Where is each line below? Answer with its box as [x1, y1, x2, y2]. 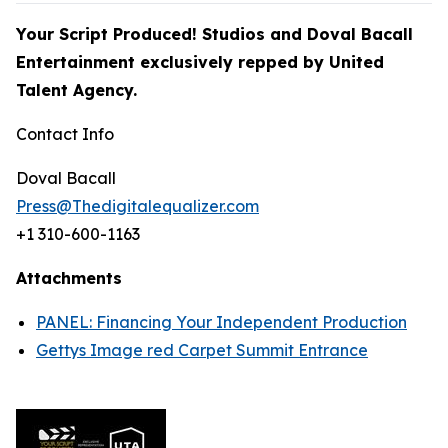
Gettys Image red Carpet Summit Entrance [36, 340, 368, 360]
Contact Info [16, 124, 114, 144]
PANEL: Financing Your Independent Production [36, 312, 407, 332]
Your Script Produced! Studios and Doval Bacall [16, 24, 413, 44]
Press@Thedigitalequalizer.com [16, 196, 259, 216]
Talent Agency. [16, 80, 147, 100]
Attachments [16, 268, 122, 288]
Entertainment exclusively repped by [16, 52, 329, 72]
